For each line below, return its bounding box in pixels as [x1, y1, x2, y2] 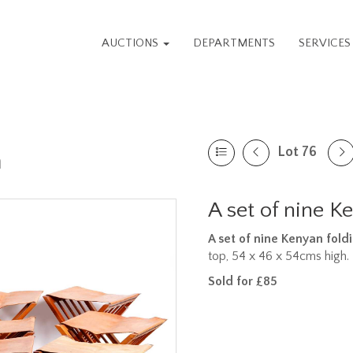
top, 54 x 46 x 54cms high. [208, 249, 349, 263]
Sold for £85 [208, 274, 277, 288]
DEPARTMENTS [193, 36, 276, 50]
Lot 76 [277, 144, 317, 160]
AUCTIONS [102, 36, 162, 50]
